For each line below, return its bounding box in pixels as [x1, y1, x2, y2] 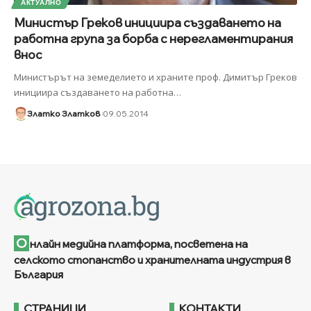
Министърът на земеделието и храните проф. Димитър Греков [14, 70, 297, 83]
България [14, 268, 63, 282]
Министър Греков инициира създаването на [14, 15, 281, 30]
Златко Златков [26, 108, 100, 119]
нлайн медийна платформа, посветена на [30, 237, 248, 251]
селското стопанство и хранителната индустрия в [14, 253, 291, 267]
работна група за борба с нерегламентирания [14, 31, 293, 46]
